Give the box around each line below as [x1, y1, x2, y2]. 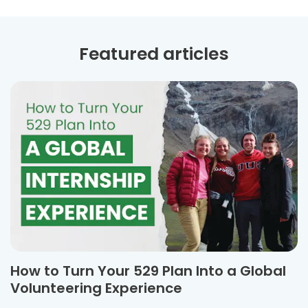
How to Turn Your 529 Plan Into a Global [10, 261, 286, 280]
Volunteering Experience [10, 278, 182, 298]
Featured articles [79, 42, 229, 66]
